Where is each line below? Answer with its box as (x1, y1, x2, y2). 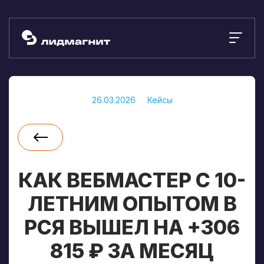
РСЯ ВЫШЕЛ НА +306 (24, 215, 240, 240)
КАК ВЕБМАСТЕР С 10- (18, 168, 246, 193)
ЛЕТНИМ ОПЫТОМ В (27, 192, 237, 216)
